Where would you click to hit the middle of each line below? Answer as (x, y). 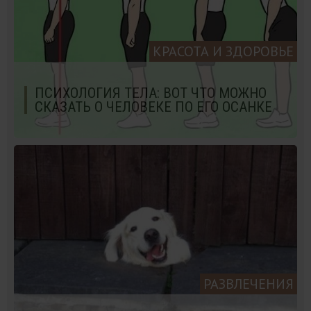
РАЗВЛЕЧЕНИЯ (249, 284)
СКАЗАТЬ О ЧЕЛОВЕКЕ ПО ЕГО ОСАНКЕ (153, 107)
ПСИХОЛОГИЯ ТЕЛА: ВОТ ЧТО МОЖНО (151, 93)
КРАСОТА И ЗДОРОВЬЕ (223, 51)
